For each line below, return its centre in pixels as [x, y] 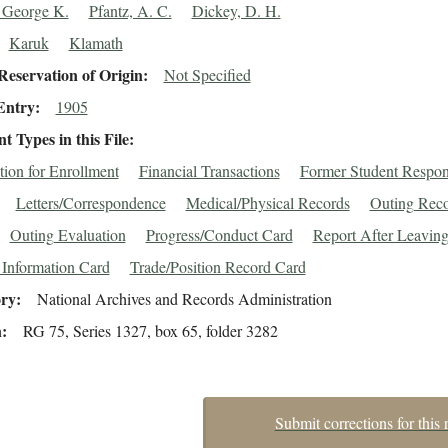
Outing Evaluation [67, 235]
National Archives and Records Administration [184, 299]
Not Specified [207, 75]
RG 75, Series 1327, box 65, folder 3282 [150, 331]
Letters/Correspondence [90, 203]
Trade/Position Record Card [217, 267]
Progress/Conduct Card [219, 235]
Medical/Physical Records [267, 203]
